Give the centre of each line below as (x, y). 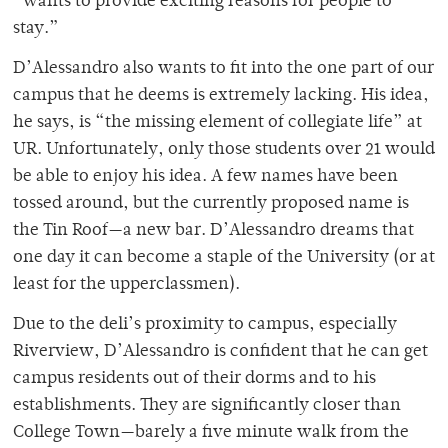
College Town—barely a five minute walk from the (211, 433)
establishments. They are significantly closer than (207, 406)
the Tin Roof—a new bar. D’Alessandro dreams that (213, 231)
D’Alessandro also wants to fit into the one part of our (223, 69)
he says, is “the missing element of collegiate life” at (217, 123)
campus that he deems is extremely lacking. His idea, (221, 96)
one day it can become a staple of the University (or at (224, 258)
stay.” (36, 29)
